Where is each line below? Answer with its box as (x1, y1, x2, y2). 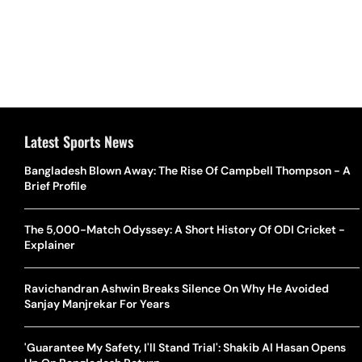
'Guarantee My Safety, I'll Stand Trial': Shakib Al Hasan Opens (24, 340, 346, 355)
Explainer (24, 238, 75, 252)
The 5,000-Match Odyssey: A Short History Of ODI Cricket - (24, 222, 345, 237)
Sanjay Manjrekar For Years (24, 297, 170, 311)
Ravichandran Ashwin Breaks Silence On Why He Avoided (24, 281, 329, 296)
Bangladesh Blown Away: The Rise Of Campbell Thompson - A (24, 163, 351, 178)
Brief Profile (24, 179, 86, 193)
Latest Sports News (24, 131, 133, 152)
